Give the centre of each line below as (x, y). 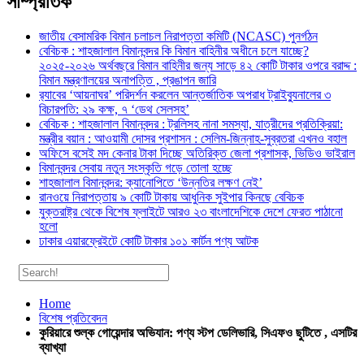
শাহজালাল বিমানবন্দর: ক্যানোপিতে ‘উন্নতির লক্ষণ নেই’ (151, 182)
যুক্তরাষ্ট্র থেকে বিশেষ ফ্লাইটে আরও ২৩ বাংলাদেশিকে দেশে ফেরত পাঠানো (191, 211)
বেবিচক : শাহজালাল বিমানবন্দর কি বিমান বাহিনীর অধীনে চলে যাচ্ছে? (174, 50)
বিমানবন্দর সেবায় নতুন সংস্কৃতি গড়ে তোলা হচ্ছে (136, 167)
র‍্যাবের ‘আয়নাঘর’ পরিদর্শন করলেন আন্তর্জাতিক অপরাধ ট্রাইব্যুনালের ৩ (185, 94)
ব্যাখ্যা (52, 347)
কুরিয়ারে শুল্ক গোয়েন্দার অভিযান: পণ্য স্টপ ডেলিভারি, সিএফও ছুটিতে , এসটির (198, 332)
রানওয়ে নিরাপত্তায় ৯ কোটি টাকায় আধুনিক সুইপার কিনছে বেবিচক (171, 197)
